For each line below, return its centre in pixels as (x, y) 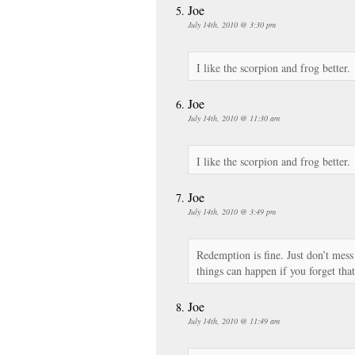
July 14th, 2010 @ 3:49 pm (232, 211)
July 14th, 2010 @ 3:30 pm (232, 24)
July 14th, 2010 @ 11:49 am (234, 321)
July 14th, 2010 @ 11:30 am (234, 118)
